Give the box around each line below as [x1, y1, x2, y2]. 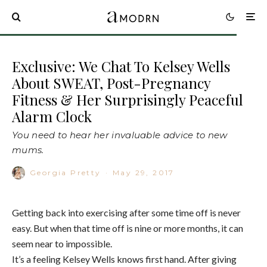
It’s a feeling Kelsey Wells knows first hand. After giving [12, 253, 237, 265]
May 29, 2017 [113, 167, 175, 177]
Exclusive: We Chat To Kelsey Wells [12, 56, 230, 76]
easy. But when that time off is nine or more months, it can [12, 222, 243, 234]
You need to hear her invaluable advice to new [12, 129, 228, 141]
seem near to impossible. [12, 237, 112, 249]
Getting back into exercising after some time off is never [12, 206, 241, 218]
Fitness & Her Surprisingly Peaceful [12, 89, 243, 109]
